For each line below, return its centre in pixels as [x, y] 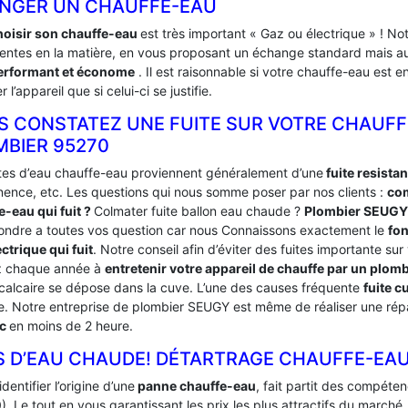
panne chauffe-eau [195, 386]
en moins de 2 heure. [71, 326]
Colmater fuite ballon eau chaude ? [199, 211]
